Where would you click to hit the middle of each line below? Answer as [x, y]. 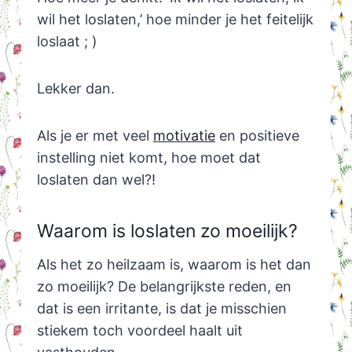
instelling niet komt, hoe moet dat [148, 157]
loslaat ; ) [67, 41]
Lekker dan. [75, 88]
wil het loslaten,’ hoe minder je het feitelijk [175, 19]
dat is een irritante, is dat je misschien [161, 308]
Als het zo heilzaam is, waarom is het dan [174, 264]
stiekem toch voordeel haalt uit [139, 330]
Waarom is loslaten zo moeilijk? [167, 231]
